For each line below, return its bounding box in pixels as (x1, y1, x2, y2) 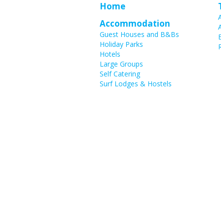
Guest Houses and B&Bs (100, 29, 179, 39)
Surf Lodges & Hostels (100, 78, 172, 88)
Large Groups (100, 59, 143, 69)
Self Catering (100, 69, 140, 78)
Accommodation (100, 17, 170, 29)
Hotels (100, 49, 120, 59)
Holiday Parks (100, 39, 143, 49)
